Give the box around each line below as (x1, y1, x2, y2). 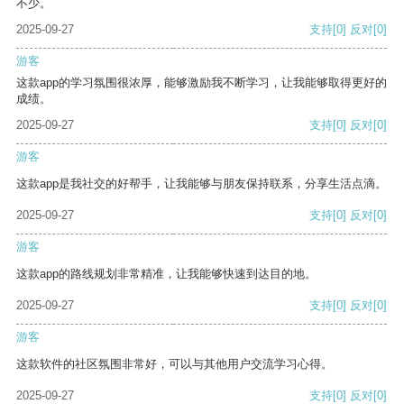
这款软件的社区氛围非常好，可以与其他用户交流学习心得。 (16, 357, 333, 372)
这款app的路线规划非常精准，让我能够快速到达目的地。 (16, 267, 317, 281)
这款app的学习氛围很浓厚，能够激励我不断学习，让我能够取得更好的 (16, 76, 387, 90)
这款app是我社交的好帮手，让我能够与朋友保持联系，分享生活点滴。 (16, 177, 387, 191)
